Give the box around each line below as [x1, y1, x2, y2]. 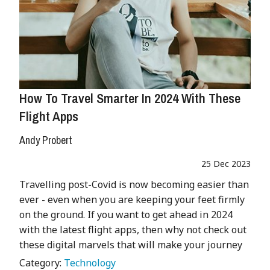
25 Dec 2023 [201, 158, 251, 170]
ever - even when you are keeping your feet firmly [19, 193, 245, 207]
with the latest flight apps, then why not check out [19, 223, 246, 237]
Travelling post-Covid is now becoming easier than [19, 178, 249, 192]
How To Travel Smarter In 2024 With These [19, 89, 240, 108]
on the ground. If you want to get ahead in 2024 [19, 208, 233, 222]
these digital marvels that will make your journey [19, 238, 242, 252]
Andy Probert [19, 133, 72, 148]
